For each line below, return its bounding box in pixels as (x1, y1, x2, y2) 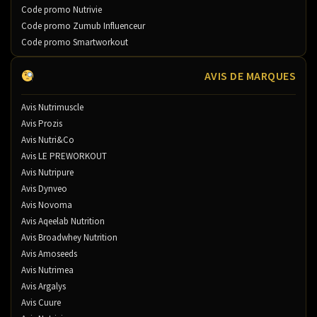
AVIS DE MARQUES (204, 68, 296, 83)
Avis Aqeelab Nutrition (21, 214, 105, 227)
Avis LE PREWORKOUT (21, 149, 107, 162)
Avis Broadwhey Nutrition (21, 231, 117, 243)
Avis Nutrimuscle (21, 100, 83, 113)
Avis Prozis (21, 117, 62, 129)
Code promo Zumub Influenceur (21, 19, 145, 32)
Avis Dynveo (21, 182, 67, 195)
